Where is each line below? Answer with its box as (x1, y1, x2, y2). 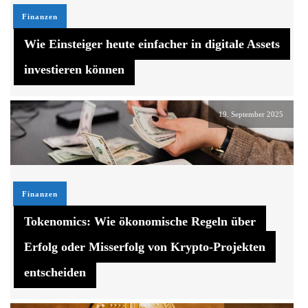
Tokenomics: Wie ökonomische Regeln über (24, 214, 256, 228)
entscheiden (24, 265, 86, 279)
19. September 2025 (219, 110, 283, 119)
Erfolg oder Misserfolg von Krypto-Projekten (24, 239, 265, 254)
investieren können (24, 63, 124, 77)
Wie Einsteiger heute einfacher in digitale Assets (24, 37, 280, 52)
